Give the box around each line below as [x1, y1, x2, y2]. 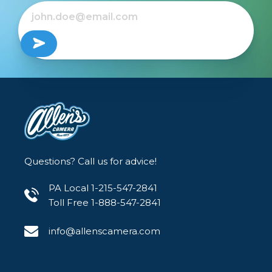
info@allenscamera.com [49, 225, 160, 237]
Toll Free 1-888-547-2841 [49, 196, 161, 208]
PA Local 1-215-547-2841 [49, 182, 157, 194]
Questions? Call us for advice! [24, 155, 157, 167]
